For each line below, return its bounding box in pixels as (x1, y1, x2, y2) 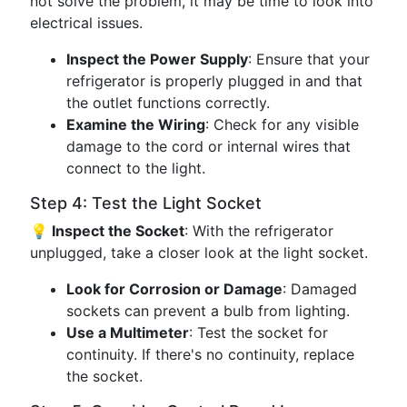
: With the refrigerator (184, 222, 333, 240)
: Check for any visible (205, 115, 359, 134)
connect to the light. (66, 159, 205, 177)
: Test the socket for (189, 323, 328, 342)
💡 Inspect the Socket (30, 222, 184, 240)
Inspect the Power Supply (66, 50, 248, 68)
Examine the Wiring (66, 115, 205, 134)
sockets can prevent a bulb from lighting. (66, 302, 350, 320)
